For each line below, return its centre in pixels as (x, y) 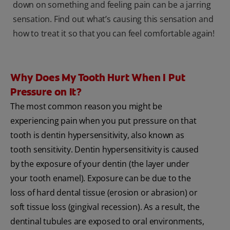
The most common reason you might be (86, 107)
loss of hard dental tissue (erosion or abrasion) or (104, 193)
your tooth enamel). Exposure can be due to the (101, 178)
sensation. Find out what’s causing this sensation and (113, 19)
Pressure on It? (46, 92)
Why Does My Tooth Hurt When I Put (98, 78)
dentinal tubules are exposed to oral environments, (107, 222)
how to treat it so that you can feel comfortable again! (114, 34)
